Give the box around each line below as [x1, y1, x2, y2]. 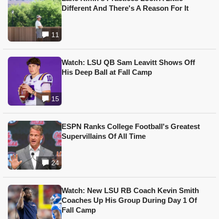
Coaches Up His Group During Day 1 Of [62, 196, 197, 205]
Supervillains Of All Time [62, 132, 146, 141]
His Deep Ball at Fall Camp [62, 68, 152, 77]
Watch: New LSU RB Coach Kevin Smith [62, 186, 199, 195]
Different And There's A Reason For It [62, 4, 189, 13]
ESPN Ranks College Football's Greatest [62, 122, 200, 131]
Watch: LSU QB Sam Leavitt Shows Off [62, 58, 195, 67]
